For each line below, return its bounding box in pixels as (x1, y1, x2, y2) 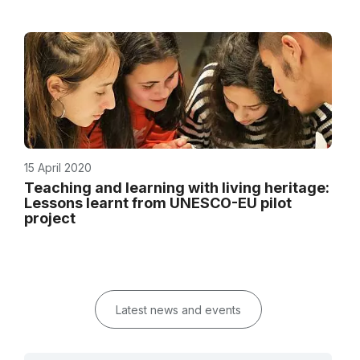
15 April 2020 (24, 161, 92, 174)
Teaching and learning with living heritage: (24, 179, 329, 196)
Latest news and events (115, 303, 241, 317)
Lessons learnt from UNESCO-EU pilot (24, 194, 292, 211)
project (24, 210, 76, 227)
